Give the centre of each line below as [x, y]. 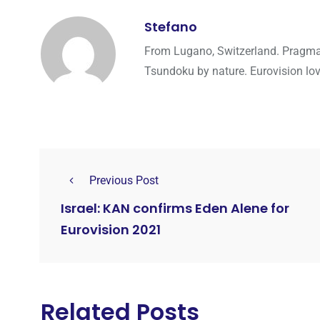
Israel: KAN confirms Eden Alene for [175, 209]
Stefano [171, 26]
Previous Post [124, 180]
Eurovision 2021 [111, 230]
